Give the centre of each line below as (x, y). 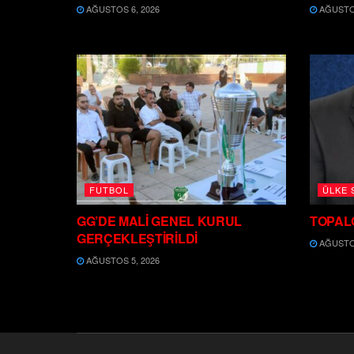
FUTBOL (109, 189)
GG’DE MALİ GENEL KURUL (159, 220)
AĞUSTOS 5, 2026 (122, 260)
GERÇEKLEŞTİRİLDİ (137, 238)
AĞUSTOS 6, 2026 (122, 9)
